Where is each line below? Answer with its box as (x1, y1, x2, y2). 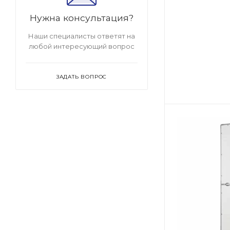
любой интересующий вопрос (29, 42, 135, 50)
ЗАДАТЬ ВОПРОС (56, 73, 107, 80)
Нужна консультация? (30, 12, 133, 23)
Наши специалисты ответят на (28, 32, 135, 40)
